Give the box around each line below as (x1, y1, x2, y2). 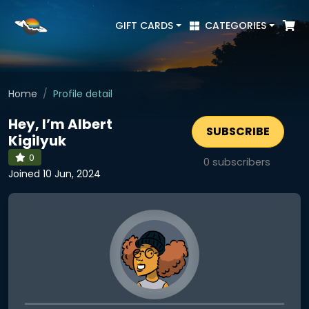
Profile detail (53, 87, 112, 101)
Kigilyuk (8, 131, 66, 150)
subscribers (210, 155, 270, 169)
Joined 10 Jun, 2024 (8, 167, 101, 181)
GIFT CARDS (115, 19, 174, 32)
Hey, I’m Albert (8, 114, 112, 134)
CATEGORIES (205, 19, 267, 32)
